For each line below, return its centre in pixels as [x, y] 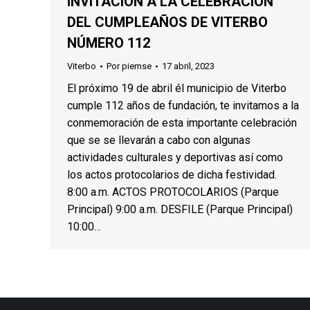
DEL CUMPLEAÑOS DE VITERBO [167, 22]
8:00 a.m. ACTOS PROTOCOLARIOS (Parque [173, 192]
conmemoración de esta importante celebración [182, 122]
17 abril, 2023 [188, 66]
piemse [137, 66]
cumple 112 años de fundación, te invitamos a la [183, 105]
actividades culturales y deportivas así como [175, 157]
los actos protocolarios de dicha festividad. [172, 174]
